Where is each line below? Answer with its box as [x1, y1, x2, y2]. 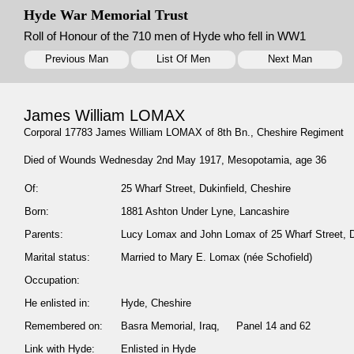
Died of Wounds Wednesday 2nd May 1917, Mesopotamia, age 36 [24, 154, 326, 167]
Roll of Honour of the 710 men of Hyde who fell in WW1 [24, 29, 306, 43]
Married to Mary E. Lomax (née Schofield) [121, 251, 312, 264]
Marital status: [24, 251, 90, 264]
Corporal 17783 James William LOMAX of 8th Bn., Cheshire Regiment [24, 126, 344, 139]
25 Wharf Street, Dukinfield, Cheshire [121, 183, 291, 195]
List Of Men [156, 53, 210, 66]
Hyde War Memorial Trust [24, 7, 188, 23]
